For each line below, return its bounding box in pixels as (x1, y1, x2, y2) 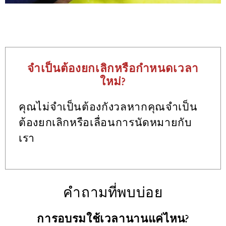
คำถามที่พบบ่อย (63, 183, 163, 202)
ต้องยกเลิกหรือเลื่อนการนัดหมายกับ (19, 116, 192, 130)
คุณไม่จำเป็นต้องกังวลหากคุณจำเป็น (19, 100, 198, 114)
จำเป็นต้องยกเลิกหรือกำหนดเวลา (27, 61, 199, 76)
